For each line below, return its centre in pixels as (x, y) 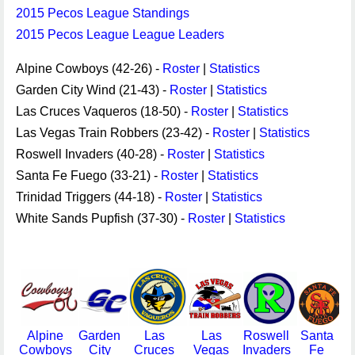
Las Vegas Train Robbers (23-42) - (114, 133)
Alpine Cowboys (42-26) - (89, 69)
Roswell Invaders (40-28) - (92, 154)
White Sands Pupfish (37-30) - (102, 218)
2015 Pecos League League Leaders (120, 34)
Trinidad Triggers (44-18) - (90, 197)
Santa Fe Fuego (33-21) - (88, 176)
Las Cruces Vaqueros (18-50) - (103, 111)
